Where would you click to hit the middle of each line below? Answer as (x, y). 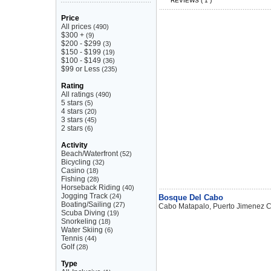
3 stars (72, 120)
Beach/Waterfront (90, 154)
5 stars (72, 103)
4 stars (72, 111)
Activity (74, 145)
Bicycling (76, 162)
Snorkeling (79, 221)
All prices (76, 27)
